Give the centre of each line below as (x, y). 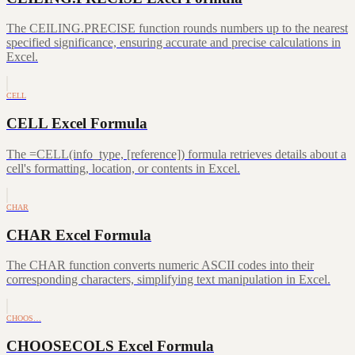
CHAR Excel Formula (79, 235)
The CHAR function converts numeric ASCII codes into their (160, 265)
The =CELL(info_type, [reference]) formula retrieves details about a (176, 154)
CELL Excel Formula (77, 124)
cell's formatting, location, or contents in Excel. (123, 168)
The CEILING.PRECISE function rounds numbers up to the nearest (177, 29)
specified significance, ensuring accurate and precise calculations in (174, 43)
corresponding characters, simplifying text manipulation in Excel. (168, 280)
